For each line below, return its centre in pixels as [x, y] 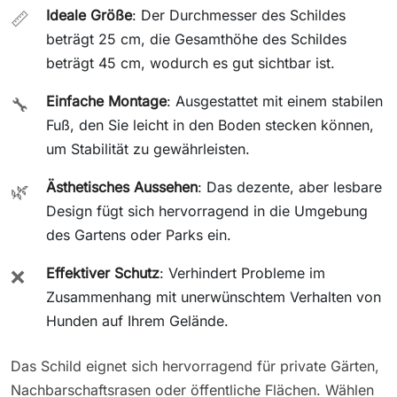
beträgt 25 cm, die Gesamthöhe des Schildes [196, 39]
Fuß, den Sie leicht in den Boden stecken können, [210, 125]
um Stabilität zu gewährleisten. [148, 148]
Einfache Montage [106, 101]
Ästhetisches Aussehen [122, 187]
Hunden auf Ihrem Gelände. [137, 320]
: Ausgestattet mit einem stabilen [275, 101]
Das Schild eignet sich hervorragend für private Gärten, [195, 366]
